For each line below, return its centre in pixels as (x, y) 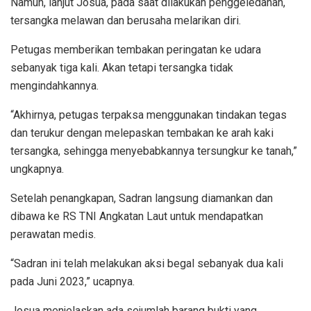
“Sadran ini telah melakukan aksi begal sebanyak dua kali (147, 264)
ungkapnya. (37, 169)
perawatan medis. (53, 235)
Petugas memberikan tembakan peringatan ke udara (136, 50)
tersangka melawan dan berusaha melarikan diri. (126, 21)
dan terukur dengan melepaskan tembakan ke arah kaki (142, 133)
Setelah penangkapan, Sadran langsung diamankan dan (142, 199)
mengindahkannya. (54, 86)
